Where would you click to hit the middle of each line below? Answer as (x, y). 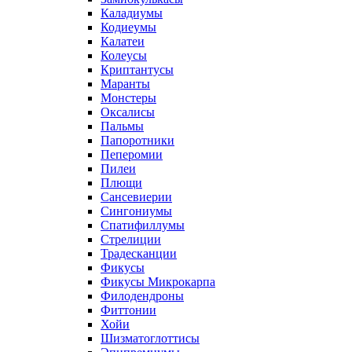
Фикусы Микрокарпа (158, 282)
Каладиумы (132, 13)
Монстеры (128, 98)
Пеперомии (132, 154)
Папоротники (137, 140)
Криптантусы (137, 70)
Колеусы (124, 55)
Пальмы (122, 126)
